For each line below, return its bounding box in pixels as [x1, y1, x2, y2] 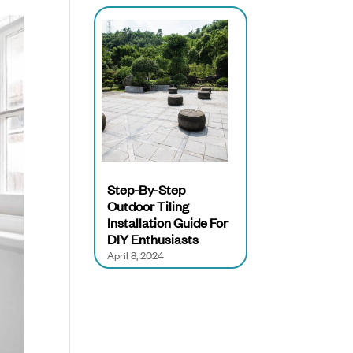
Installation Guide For [107, 214, 229, 231]
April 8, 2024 [107, 249, 165, 262]
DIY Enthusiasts [107, 231, 199, 247]
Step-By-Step [107, 181, 186, 198]
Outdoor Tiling [107, 198, 190, 214]
